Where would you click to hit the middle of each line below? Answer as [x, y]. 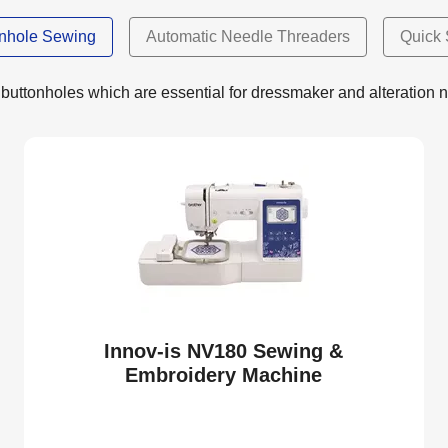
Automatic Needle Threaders [248, 36]
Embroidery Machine [224, 374]
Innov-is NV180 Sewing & [224, 350]
